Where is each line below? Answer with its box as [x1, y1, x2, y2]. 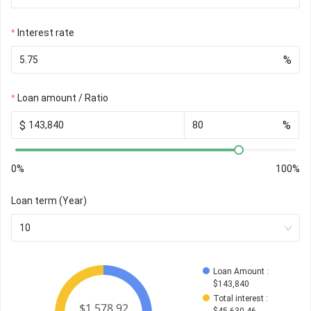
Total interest [213, 294, 264, 304]
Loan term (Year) [11, 195, 87, 207]
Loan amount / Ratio [17, 92, 108, 104]
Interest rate [17, 27, 74, 39]
